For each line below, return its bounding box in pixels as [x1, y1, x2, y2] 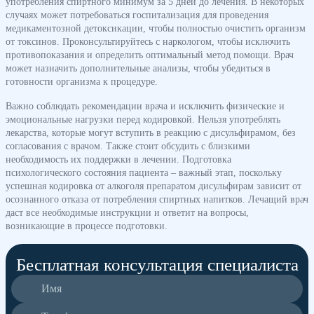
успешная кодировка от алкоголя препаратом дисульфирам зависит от [6, 179, 301, 191]
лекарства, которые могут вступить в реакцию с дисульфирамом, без [6, 126, 296, 138]
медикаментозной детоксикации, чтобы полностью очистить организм [6, 22, 306, 34]
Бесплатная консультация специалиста [15, 254, 299, 274]
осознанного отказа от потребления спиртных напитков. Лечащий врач [6, 193, 308, 205]
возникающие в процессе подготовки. [6, 219, 168, 231]
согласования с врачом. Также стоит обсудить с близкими [6, 139, 250, 151]
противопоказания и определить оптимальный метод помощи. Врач [6, 48, 294, 60]
